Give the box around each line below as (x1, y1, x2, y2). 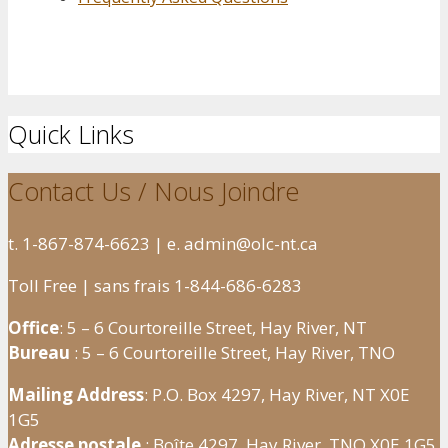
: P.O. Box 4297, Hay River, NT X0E (144, 383, 410, 407)
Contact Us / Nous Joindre (8, 174, 299, 209)
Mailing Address (8, 383, 144, 407)
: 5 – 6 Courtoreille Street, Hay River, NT (59, 316, 367, 340)
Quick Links (8, 116, 134, 151)
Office (8, 316, 59, 340)
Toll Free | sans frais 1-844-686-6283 (8, 274, 302, 298)
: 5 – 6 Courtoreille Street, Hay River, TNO (70, 341, 395, 365)
